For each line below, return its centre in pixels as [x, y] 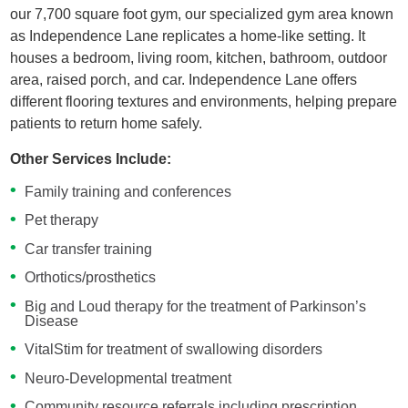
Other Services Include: [91, 159]
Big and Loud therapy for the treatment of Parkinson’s [195, 306]
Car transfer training [88, 249]
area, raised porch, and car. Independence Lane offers [184, 79]
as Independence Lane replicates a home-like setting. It [188, 36]
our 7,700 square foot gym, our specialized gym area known [202, 14]
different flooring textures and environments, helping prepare [204, 101]
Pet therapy [61, 220]
